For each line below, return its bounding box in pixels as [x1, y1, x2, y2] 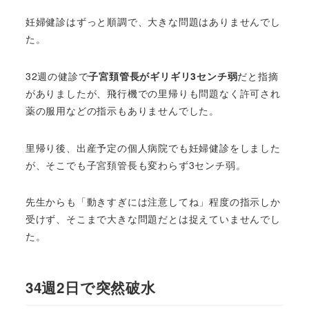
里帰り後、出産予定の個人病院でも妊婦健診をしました [25, 140, 281, 154]
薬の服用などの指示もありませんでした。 [25, 103, 219, 117]
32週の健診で [25, 68, 89, 83]
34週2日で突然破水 [25, 277, 156, 297]
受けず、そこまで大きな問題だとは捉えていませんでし [25, 212, 281, 226]
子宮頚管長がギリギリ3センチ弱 [88, 68, 238, 83]
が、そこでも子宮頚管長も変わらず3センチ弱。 [25, 157, 246, 172]
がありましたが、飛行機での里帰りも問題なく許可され [25, 86, 281, 100]
